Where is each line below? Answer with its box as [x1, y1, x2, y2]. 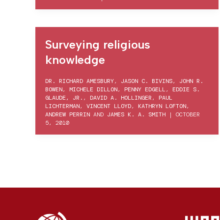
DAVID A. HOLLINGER [90, 94, 152, 102]
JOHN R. [179, 77, 203, 85]
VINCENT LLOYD [86, 102, 131, 110]
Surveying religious [45, 37, 150, 52]
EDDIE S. [172, 85, 200, 93]
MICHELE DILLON [69, 85, 117, 93]
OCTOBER [176, 110, 200, 118]
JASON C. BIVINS [121, 77, 172, 85]
